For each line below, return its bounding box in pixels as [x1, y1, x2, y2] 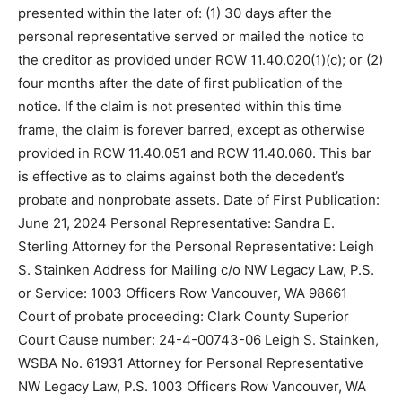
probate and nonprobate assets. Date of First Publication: [18, 190, 380, 208]
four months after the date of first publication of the [18, 74, 343, 92]
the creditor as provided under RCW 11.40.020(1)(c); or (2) [18, 50, 383, 68]
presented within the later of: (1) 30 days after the [18, 4, 332, 22]
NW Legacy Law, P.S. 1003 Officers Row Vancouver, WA [18, 377, 366, 395]
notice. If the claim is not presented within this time [18, 97, 342, 115]
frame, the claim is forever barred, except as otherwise [18, 120, 365, 138]
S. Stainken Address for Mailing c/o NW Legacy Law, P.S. [18, 260, 374, 278]
